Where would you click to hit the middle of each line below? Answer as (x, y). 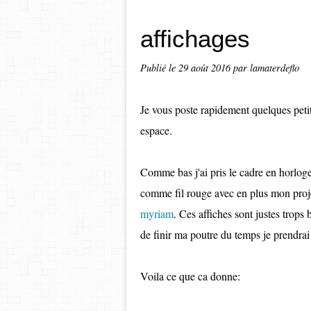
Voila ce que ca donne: (190, 276)
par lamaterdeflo (266, 68)
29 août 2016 (206, 68)
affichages (195, 39)
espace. (156, 130)
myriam (157, 213)
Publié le (159, 68)
